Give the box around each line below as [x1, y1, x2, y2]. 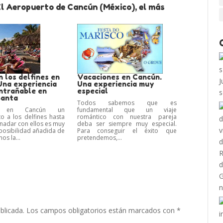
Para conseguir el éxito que [77, 126, 177, 135]
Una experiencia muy [77, 80, 154, 89]
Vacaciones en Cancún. [77, 73, 162, 82]
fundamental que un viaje [77, 106, 177, 114]
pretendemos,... [77, 133, 122, 142]
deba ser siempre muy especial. [77, 119, 177, 128]
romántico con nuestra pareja [77, 112, 177, 121]
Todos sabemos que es [77, 99, 177, 108]
